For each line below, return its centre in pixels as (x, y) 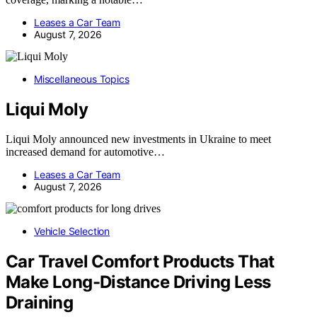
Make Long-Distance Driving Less (138, 282)
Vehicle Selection (72, 231)
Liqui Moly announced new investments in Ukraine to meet (138, 139)
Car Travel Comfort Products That (140, 262)
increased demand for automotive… (85, 152)
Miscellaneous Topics (82, 79)
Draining (40, 303)
